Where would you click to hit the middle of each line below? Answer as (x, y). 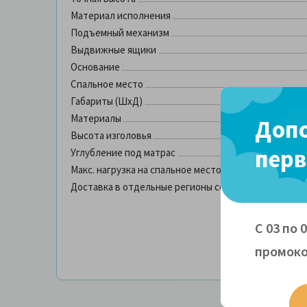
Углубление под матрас (123, 153)
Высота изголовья (111, 136)
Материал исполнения (121, 16)
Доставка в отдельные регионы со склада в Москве (186, 187)
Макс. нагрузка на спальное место (146, 170)
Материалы (96, 119)
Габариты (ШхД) (107, 101)
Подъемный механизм (120, 33)
